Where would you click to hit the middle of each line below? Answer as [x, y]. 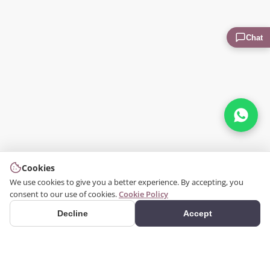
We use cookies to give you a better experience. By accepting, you [127, 182]
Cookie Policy [143, 194]
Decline [72, 213]
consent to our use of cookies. [63, 194]
